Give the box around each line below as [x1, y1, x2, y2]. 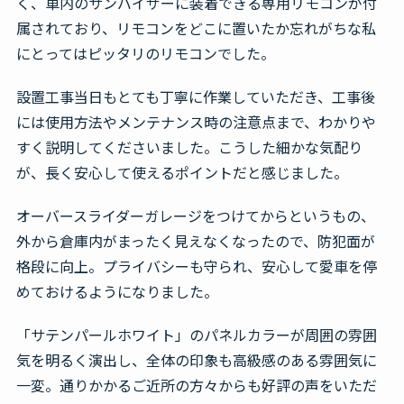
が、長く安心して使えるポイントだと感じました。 [15, 161, 348, 184]
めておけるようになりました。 [15, 280, 218, 303]
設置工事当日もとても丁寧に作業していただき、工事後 [15, 86, 375, 108]
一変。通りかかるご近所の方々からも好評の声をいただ [15, 374, 377, 397]
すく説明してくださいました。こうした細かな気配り [15, 136, 363, 159]
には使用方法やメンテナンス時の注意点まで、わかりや [15, 111, 376, 133]
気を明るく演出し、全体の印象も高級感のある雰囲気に [15, 349, 377, 372]
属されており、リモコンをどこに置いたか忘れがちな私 [15, 17, 376, 40]
